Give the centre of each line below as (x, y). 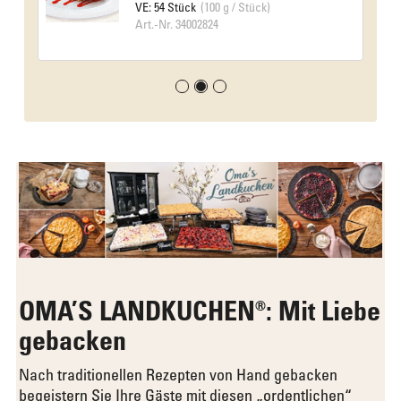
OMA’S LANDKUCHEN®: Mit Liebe (200, 311)
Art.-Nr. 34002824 (177, 23)
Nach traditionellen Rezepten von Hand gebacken (178, 375)
